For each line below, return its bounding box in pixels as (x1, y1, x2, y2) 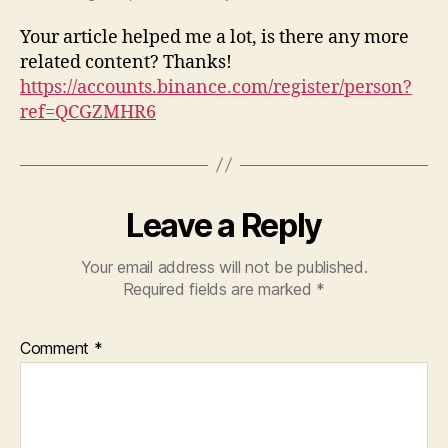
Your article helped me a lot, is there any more (20, 25, 409, 49)
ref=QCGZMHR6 (20, 100, 156, 124)
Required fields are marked (122, 278, 317, 299)
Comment (20, 337, 94, 358)
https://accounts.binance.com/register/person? (20, 75, 412, 99)
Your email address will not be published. (80, 256, 368, 277)
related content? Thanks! (20, 50, 232, 74)
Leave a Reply (126, 205, 322, 245)
